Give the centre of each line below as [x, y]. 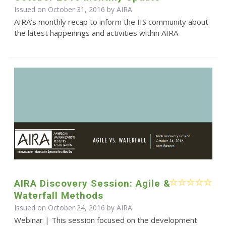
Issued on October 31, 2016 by [65, 10]
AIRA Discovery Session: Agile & [92, 183]
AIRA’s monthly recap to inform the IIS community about [111, 22]
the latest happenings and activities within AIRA [96, 33]
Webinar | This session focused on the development [105, 220]
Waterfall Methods [59, 195]
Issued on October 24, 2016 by [65, 207]
